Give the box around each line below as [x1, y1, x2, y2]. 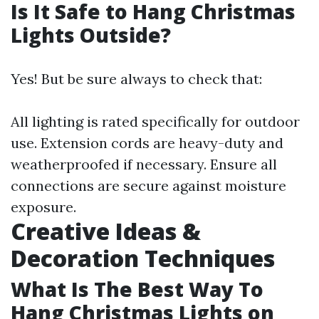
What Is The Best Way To [11, 276, 263, 303]
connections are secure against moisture [11, 177, 286, 194]
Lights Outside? [11, 21, 171, 48]
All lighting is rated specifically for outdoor [11, 113, 300, 130]
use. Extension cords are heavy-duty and [11, 134, 283, 152]
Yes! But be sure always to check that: [11, 70, 262, 88]
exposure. [11, 198, 76, 216]
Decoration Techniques [11, 243, 275, 273]
